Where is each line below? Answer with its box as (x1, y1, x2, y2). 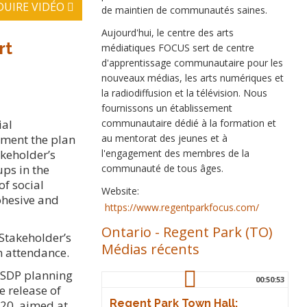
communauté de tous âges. (101, 162, 223, 175)
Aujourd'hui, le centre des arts (101, 26, 234, 39)
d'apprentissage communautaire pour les (101, 56, 283, 69)
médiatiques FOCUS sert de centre (101, 41, 254, 54)
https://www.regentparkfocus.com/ (104, 200, 259, 214)
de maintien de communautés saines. (101, 3, 267, 16)
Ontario (101, 222, 151, 241)
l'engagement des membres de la (101, 147, 249, 160)
